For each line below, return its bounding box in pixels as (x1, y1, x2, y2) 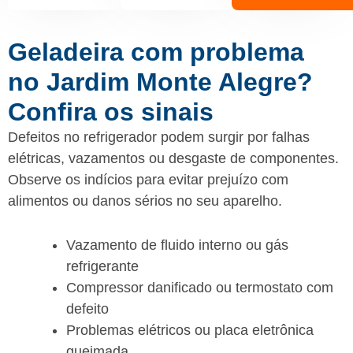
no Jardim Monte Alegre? (8, 67, 313, 96)
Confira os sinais (8, 97, 214, 126)
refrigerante (66, 258, 139, 274)
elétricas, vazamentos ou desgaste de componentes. (8, 150, 339, 166)
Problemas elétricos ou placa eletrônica (66, 321, 314, 338)
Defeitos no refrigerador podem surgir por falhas (8, 128, 310, 145)
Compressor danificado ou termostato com (66, 279, 333, 295)
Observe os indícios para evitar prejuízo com (8, 171, 288, 188)
